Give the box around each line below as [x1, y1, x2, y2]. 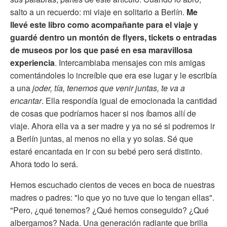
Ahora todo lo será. [10, 158, 78, 170]
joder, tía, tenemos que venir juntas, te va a [32, 82, 185, 94]
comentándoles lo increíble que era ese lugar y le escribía [10, 69, 217, 81]
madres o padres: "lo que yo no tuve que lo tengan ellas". [10, 191, 214, 203]
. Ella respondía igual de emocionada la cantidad [42, 94, 217, 106]
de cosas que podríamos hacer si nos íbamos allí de [10, 107, 196, 119]
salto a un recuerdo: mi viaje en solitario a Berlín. [10, 6, 184, 18]
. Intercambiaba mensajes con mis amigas [55, 56, 205, 68]
